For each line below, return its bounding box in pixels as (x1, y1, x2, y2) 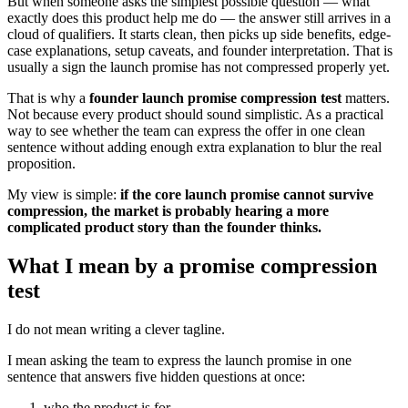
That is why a (7, 89, 89, 106)
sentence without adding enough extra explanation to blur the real (7, 138, 382, 155)
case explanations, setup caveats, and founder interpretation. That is (7, 42, 393, 58)
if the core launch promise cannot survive (120, 186, 373, 202)
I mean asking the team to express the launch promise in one (7, 352, 352, 368)
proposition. (7, 155, 76, 171)
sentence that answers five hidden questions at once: (7, 368, 305, 384)
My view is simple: (7, 186, 120, 202)
